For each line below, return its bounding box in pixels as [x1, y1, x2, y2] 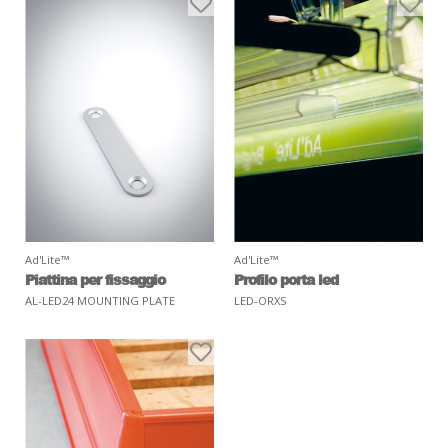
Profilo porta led [234, 269, 338, 290]
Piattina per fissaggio [25, 269, 165, 290]
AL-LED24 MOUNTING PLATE [25, 293, 175, 309]
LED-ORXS [234, 293, 287, 309]
